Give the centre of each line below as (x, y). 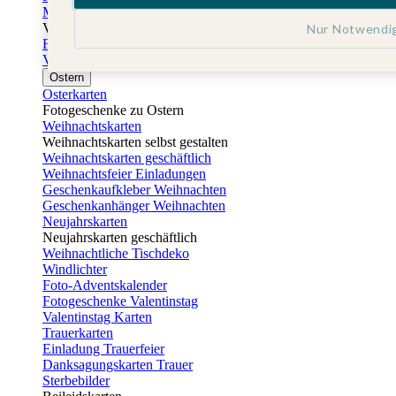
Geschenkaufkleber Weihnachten (134, 190)
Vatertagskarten (85, 60)
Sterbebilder (76, 381)
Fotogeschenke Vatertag (109, 44)
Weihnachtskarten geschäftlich (127, 158)
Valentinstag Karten (97, 317)
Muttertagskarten (89, 12)
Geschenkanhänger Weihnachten (134, 206)
